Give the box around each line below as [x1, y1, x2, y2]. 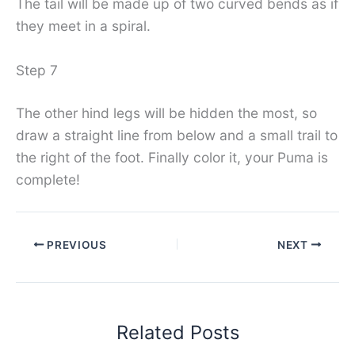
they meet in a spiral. [16, 17, 151, 34]
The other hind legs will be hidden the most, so [16, 104, 317, 121]
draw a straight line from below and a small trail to [16, 126, 338, 143]
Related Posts [116, 320, 239, 344]
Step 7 [16, 61, 58, 78]
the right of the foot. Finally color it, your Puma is [16, 148, 328, 166]
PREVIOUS [44, 238, 107, 251]
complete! [16, 170, 80, 188]
